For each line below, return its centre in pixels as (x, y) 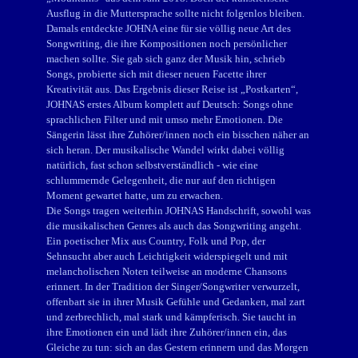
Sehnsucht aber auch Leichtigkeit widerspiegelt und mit (167, 256)
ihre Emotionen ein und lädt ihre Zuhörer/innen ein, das (167, 332)
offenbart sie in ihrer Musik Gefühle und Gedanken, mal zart (176, 302)
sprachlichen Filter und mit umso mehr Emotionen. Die (165, 119)
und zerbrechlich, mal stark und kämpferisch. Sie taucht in (171, 317)
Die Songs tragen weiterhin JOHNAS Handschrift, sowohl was (179, 211)
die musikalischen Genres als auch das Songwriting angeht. (174, 226)
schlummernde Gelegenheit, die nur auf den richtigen (161, 180)
